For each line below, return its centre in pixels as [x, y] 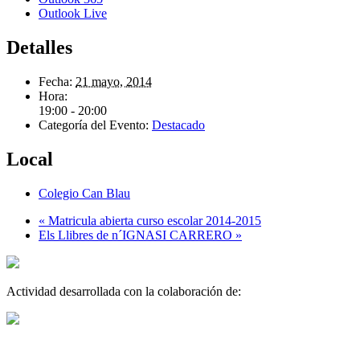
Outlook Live [73, 14]
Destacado [178, 125]
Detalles [39, 48]
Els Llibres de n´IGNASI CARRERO [137, 235]
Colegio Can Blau [84, 193]
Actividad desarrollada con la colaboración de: [124, 291]
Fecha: [55, 82]
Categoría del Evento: [94, 125]
